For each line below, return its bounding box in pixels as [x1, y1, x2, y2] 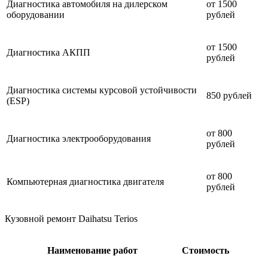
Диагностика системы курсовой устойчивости [7, 85, 197, 96]
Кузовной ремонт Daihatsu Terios [5, 214, 138, 224]
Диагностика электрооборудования [7, 133, 151, 144]
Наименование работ [47, 245, 138, 256]
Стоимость [182, 245, 229, 256]
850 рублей [206, 90, 252, 101]
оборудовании [7, 10, 65, 20]
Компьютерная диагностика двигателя [7, 176, 164, 187]
